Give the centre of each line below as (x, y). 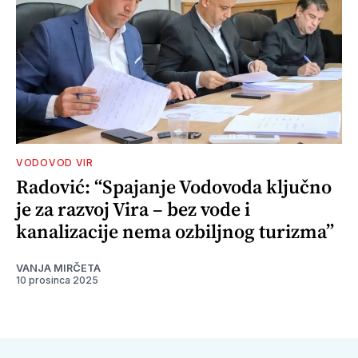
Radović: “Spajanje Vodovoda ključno (174, 187)
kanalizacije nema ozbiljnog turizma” (175, 232)
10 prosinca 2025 (57, 280)
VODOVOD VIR (55, 163)
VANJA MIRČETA (58, 268)
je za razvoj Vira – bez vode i (133, 209)
